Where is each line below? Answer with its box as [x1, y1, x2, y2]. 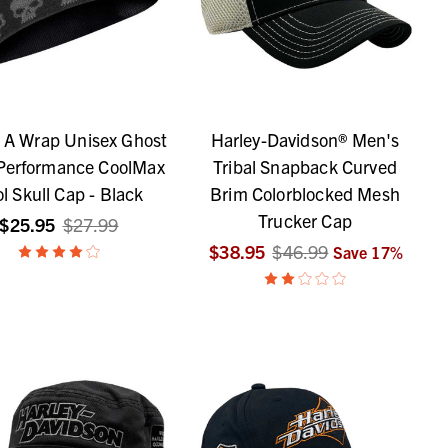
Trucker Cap [258, 209, 352, 233]
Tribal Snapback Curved [213, 155, 397, 179]
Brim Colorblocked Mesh [210, 182, 400, 206]
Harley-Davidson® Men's [210, 128, 400, 152]
